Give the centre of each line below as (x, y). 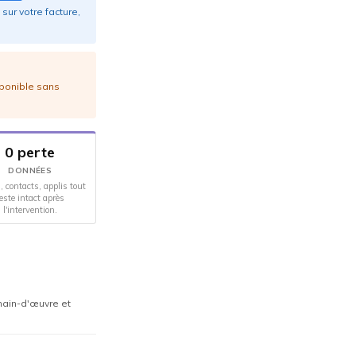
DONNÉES (30, 170)
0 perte (30, 152)
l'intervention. (30, 209)
